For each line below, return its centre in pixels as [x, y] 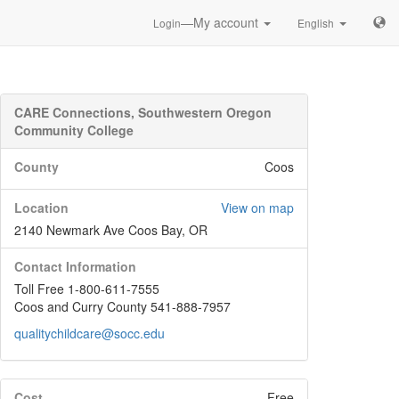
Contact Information [75, 266]
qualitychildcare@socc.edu [90, 333]
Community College [74, 130]
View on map [257, 208]
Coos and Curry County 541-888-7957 [122, 306]
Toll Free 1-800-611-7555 [87, 289]
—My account [221, 22]
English [316, 23]
